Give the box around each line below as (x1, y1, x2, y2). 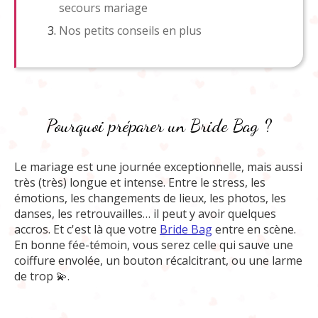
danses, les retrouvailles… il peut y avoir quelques (14, 206, 276, 221)
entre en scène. (212, 221, 299, 237)
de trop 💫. (14, 268, 70, 284)
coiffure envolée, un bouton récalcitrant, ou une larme (14, 253, 302, 268)
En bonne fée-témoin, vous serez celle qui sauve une (14, 237, 293, 253)
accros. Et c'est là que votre (14, 221, 160, 237)
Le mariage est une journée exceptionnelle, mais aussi (14, 159, 302, 175)
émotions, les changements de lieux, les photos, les (14, 190, 286, 206)
